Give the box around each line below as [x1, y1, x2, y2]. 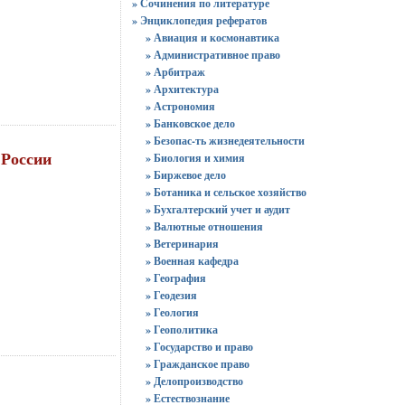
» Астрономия [145, 99, 215, 114]
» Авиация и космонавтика [145, 30, 279, 45]
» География [145, 270, 206, 286]
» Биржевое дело [145, 167, 226, 183]
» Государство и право [145, 339, 253, 354]
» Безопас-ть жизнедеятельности [145, 133, 305, 148]
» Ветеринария [145, 236, 219, 251]
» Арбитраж [145, 64, 205, 80]
